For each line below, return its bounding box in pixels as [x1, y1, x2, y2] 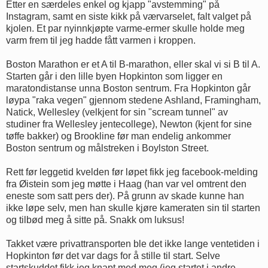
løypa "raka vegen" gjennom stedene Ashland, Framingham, [6, 95, 261, 105]
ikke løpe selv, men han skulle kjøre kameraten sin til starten [6, 202, 260, 213]
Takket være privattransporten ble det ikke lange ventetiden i [6, 238, 260, 249]
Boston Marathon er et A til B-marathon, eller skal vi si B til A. [6, 59, 260, 69]
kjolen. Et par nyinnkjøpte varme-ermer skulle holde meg [6, 23, 245, 33]
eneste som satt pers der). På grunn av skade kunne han [6, 190, 244, 201]
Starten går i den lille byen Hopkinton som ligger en [6, 71, 223, 81]
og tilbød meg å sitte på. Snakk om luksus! [6, 214, 187, 225]
